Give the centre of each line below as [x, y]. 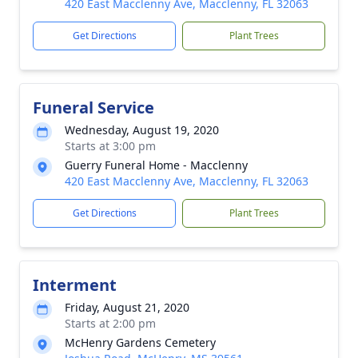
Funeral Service [93, 107]
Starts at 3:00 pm [110, 146]
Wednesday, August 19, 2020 [142, 130]
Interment [75, 285]
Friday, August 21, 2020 [127, 307]
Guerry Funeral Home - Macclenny [156, 165]
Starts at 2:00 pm [110, 323]
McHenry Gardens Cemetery [140, 342]
